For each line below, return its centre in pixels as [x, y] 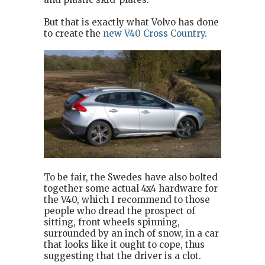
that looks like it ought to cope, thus [124, 244]
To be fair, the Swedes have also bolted [131, 177]
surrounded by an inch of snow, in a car [131, 233]
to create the [73, 33]
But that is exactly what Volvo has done [131, 22]
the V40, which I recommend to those [127, 199]
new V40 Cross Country [154, 33]
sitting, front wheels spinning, [112, 222]
